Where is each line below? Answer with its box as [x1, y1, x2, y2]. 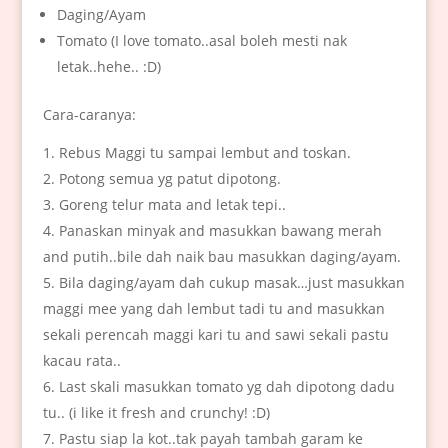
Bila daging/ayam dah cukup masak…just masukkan [58, 273, 405, 293]
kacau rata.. [42, 351, 121, 371]
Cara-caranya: [42, 105, 136, 125]
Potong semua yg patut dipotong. [58, 169, 281, 189]
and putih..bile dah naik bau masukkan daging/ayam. [42, 247, 401, 267]
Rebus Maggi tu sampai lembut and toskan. [58, 143, 351, 163]
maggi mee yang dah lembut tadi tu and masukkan [42, 299, 385, 319]
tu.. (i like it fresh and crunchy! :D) [42, 403, 270, 423]
